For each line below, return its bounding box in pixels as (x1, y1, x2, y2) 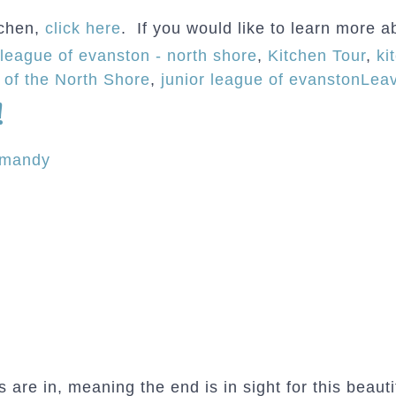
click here (45, 19, 121, 37)
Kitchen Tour (268, 47, 366, 65)
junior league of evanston (161, 71, 361, 88)
